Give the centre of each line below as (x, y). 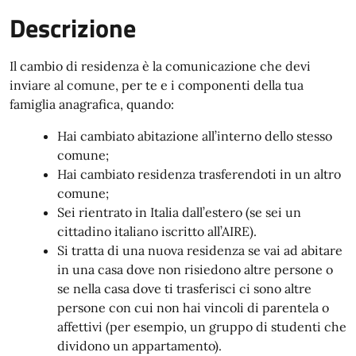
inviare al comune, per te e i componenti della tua (157, 85)
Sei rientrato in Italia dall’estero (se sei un (179, 212)
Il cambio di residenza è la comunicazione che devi (160, 66)
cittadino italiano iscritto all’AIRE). (157, 231)
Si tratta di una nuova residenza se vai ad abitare (200, 250)
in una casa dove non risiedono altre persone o (195, 269)
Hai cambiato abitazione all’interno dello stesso (195, 136)
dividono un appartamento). (139, 346)
